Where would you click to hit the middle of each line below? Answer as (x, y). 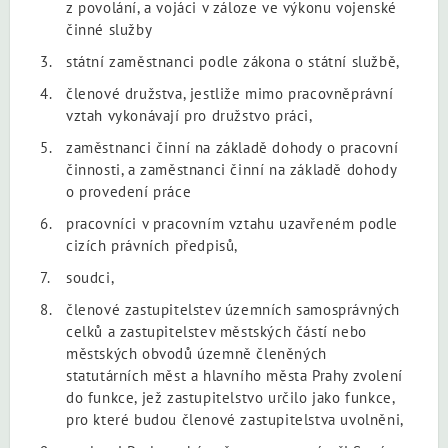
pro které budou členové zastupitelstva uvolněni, (235, 419)
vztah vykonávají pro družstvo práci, (189, 115)
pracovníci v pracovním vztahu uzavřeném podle (232, 223)
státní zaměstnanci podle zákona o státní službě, (233, 61)
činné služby (109, 29)
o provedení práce (129, 191)
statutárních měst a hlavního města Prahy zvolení (234, 375)
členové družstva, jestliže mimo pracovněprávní (230, 93)
